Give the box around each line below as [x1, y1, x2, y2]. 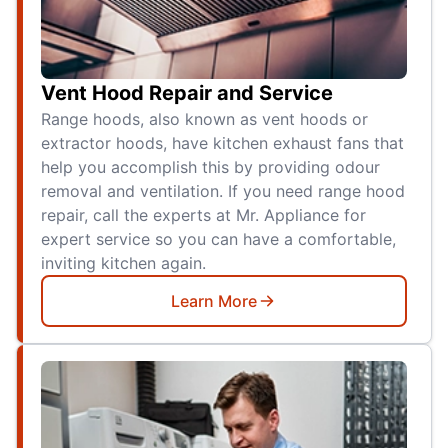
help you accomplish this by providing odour [41, 156, 380, 177]
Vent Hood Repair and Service [41, 80, 333, 105]
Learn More [171, 290, 257, 311]
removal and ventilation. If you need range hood [41, 180, 405, 201]
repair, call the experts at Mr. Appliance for [41, 204, 366, 225]
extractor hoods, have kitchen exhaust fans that [41, 132, 404, 153]
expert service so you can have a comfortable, [41, 228, 396, 249]
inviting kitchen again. [41, 252, 206, 273]
